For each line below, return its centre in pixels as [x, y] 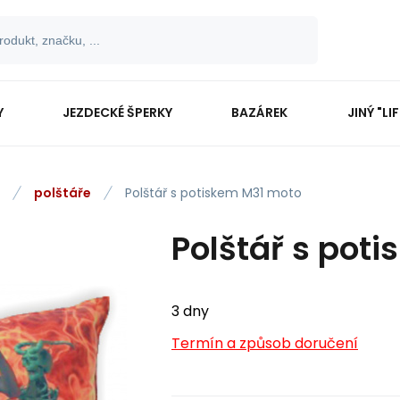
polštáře [62, 193]
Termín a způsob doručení [265, 343]
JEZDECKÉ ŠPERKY [118, 112]
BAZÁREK [260, 112]
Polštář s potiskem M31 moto [213, 193]
